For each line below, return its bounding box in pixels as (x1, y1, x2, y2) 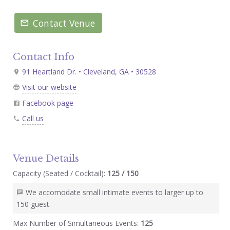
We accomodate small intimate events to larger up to (25, 187, 203, 197)
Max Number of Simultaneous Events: (12, 218, 141, 228)
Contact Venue (33, 16, 95, 29)
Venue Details (12, 152, 79, 164)
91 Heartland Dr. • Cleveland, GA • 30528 (20, 66, 156, 76)
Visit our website (22, 82, 76, 92)
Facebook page (22, 98, 73, 108)
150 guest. (16, 199, 51, 209)
